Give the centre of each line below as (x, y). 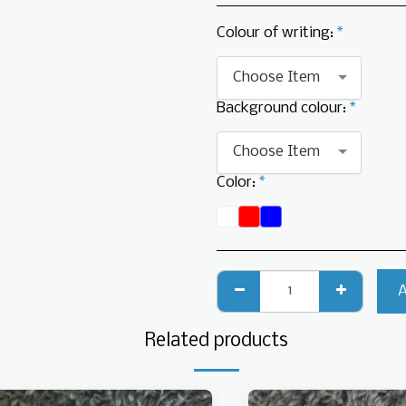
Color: (238, 183)
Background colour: (283, 108)
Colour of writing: (277, 33)
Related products (217, 341)
